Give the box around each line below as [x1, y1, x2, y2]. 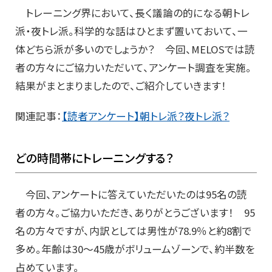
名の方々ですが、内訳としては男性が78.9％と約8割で [15, 223, 252, 239]
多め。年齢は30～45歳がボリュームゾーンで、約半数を [15, 242, 255, 257]
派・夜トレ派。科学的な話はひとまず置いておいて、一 [15, 24, 248, 39]
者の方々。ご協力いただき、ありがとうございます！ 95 [15, 205, 255, 220]
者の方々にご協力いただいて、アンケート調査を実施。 [15, 60, 251, 75]
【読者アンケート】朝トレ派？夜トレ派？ [62, 109, 229, 124]
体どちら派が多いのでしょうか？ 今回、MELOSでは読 [15, 42, 255, 57]
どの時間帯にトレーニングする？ [15, 149, 174, 167]
